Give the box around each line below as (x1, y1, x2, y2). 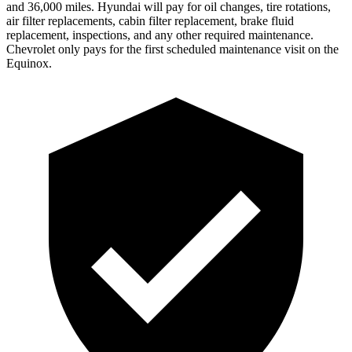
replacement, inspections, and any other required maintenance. (6, 27, 313, 42)
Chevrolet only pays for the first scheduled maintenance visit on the (6, 42, 339, 56)
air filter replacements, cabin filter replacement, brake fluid (6, 13, 294, 27)
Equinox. (6, 56, 52, 70)
